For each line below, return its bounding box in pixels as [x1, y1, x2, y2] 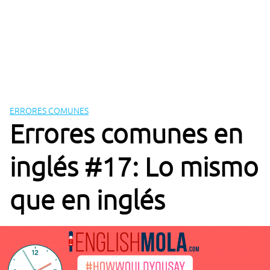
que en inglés [10, 184, 165, 216]
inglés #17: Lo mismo [10, 151, 259, 183]
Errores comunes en [10, 118, 243, 149]
